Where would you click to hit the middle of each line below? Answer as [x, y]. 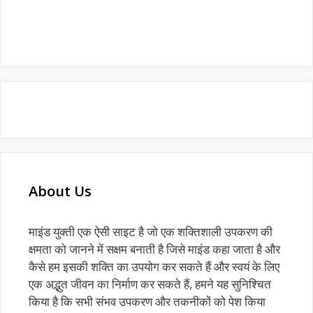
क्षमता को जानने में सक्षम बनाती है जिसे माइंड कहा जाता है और [154, 249]
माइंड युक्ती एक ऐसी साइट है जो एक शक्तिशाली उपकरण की [151, 231]
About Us [60, 191]
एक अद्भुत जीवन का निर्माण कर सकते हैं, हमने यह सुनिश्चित [150, 284]
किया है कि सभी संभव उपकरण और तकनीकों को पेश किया [147, 301]
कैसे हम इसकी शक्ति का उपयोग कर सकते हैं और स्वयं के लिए [154, 266]
